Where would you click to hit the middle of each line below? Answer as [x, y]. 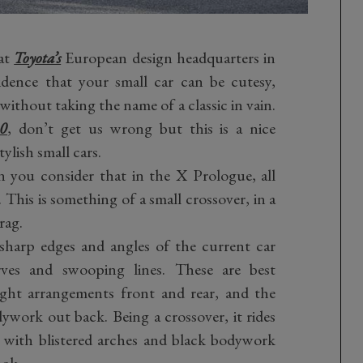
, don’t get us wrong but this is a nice [142, 128]
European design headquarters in [169, 57]
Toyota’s [38, 57]
